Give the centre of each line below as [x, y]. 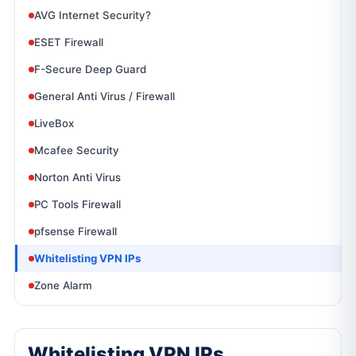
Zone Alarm [63, 285]
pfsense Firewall [75, 231]
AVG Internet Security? [93, 15]
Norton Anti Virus [77, 177]
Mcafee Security [77, 150]
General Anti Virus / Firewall [104, 96]
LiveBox [54, 123]
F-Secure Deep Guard [90, 69]
